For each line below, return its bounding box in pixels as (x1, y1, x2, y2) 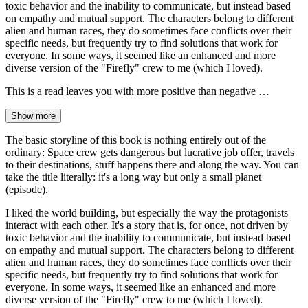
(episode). (5, 183, 48, 195)
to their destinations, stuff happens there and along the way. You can (5, 158, 299, 170)
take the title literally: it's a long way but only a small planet (5, 170, 261, 183)
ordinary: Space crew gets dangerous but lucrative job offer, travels (5, 146, 294, 158)
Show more (11, 110, 56, 121)
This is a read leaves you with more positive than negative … (5, 85, 269, 97)
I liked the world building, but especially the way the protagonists (5, 206, 288, 219)
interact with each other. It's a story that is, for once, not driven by (5, 219, 288, 231)
